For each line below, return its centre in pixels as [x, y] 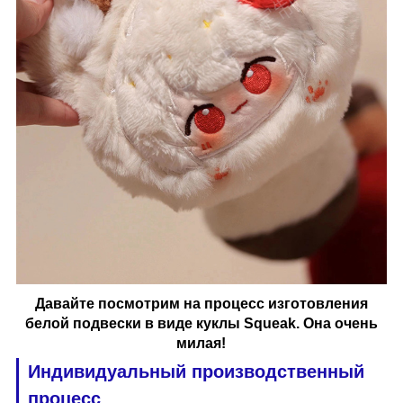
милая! [201, 343]
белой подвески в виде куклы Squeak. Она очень [201, 323]
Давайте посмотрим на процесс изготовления [201, 303]
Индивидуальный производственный [196, 371]
